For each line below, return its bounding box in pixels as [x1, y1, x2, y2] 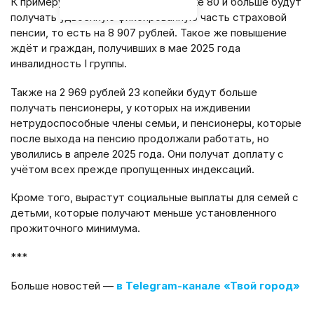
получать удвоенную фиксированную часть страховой [11, 10, 287, 24]
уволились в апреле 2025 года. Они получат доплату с [11, 146, 284, 161]
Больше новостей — [11, 278, 116, 292]
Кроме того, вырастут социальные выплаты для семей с [11, 191, 299, 205]
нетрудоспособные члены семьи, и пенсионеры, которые [11, 116, 301, 130]
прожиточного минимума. [11, 221, 140, 235]
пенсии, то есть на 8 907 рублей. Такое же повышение [11, 25, 287, 39]
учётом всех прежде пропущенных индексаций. [11, 162, 254, 176]
